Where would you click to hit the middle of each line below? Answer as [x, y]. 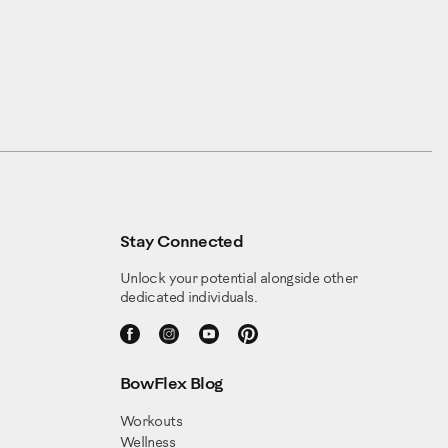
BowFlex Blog [171, 385]
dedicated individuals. [188, 299]
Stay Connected [182, 243]
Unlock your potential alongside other [239, 280]
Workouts [151, 423]
